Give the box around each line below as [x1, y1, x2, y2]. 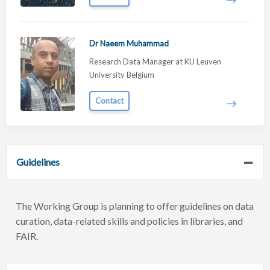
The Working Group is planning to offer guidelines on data [16, 199, 254, 212]
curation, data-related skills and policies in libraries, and [16, 215, 243, 227]
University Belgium [89, 70, 154, 80]
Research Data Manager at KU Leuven [89, 57, 221, 67]
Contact [95, 95, 124, 105]
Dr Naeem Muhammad [89, 39, 169, 49]
